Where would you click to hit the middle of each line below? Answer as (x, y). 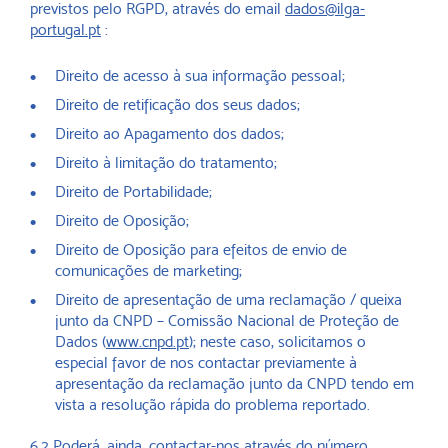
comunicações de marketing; (148, 270)
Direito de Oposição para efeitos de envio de (201, 249)
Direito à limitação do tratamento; (166, 162)
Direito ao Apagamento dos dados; (169, 133)
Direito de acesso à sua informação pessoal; (200, 75)
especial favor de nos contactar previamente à (206, 362)
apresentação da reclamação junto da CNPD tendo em (234, 383)
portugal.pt (65, 29)
